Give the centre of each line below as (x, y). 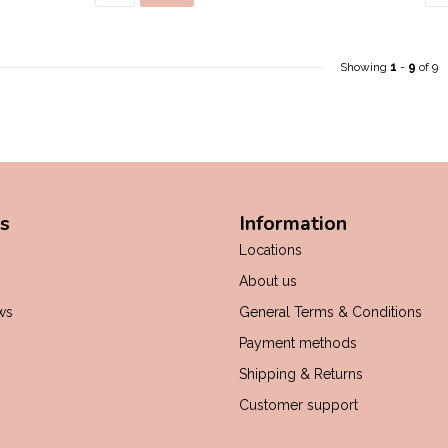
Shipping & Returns (301, 374)
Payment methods (298, 343)
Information (293, 223)
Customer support (298, 405)
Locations (270, 250)
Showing (365, 67)
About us (268, 281)
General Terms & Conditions (330, 312)
